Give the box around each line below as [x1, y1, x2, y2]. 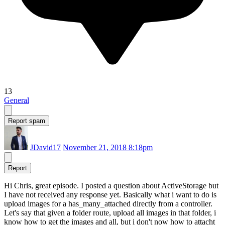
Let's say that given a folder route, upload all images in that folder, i [4, 208, 216, 217]
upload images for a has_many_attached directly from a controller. [4, 199, 212, 208]
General [4, 96, 29, 105]
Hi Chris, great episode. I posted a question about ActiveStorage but [4, 181, 218, 190]
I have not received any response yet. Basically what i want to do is [4, 190, 216, 199]
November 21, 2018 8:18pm [63, 143, 153, 152]
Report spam [8, 117, 45, 125]
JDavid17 [30, 143, 61, 152]
